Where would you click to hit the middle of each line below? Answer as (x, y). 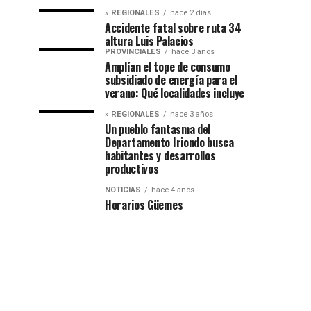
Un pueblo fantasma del (158, 129)
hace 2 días (191, 13)
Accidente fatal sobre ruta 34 (173, 28)
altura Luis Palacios (149, 41)
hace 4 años (173, 190)
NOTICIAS (123, 190)
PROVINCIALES (133, 52)
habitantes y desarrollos (160, 155)
